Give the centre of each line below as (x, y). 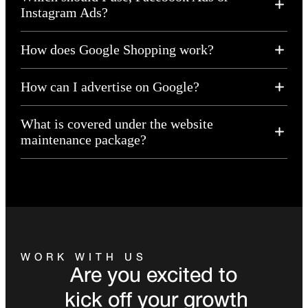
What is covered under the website (117, 123)
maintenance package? (83, 139)
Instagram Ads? (64, 12)
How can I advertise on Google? (110, 86)
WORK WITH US (84, 256)
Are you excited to (154, 274)
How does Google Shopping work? (117, 49)
